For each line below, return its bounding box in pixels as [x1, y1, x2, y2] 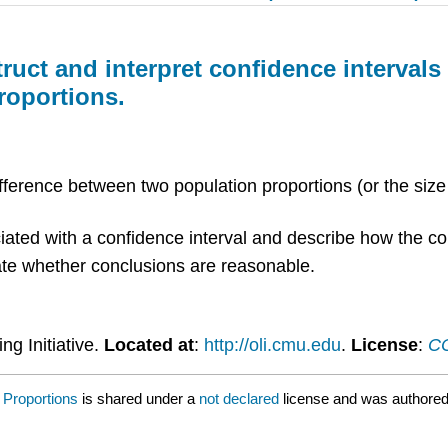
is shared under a [78, 389, 199, 407]
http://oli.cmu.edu [203, 334, 341, 355]
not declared [199, 389, 283, 407]
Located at [103, 334, 194, 355]
